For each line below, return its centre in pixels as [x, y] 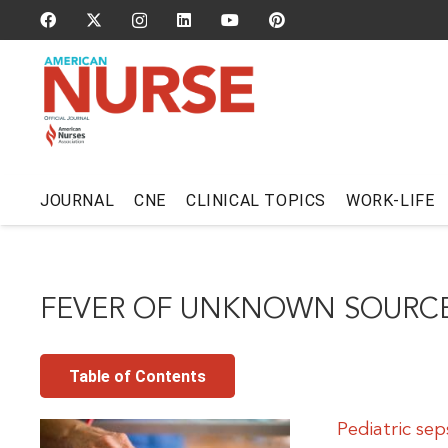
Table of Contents [137, 376]
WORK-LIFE [390, 200]
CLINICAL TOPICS [256, 200]
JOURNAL [77, 200]
